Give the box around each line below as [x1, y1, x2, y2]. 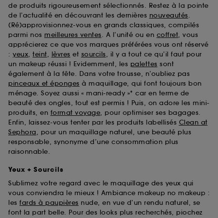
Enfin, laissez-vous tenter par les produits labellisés [8, 118, 179, 127]
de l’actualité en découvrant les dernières [8, 11, 149, 20]
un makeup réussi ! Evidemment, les [8, 60, 130, 69]
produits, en [8, 109, 51, 117]
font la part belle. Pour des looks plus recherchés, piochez [8, 208, 203, 217]
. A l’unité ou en [101, 31, 157, 39]
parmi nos [8, 31, 44, 39]
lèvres [51, 50, 71, 59]
